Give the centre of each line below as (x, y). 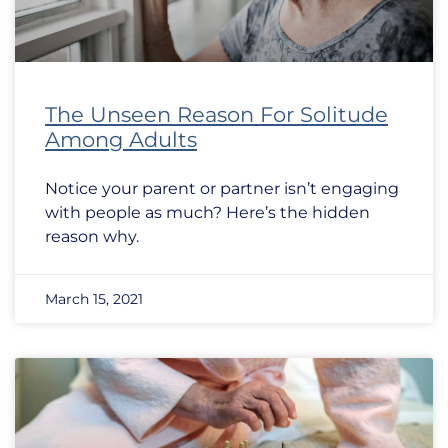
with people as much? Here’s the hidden (207, 212)
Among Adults (121, 139)
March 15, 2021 (94, 299)
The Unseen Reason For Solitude (216, 114)
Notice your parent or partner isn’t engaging (222, 188)
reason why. (92, 236)
